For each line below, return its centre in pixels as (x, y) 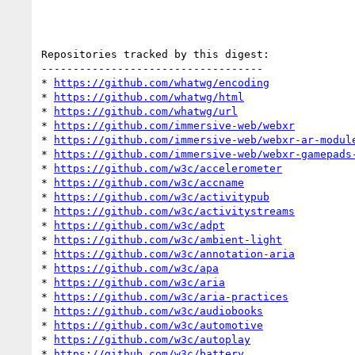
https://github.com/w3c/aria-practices (171, 296)
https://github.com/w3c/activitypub (162, 197)
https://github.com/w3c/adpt (139, 225)
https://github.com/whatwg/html (149, 97)
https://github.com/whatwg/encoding (162, 82)
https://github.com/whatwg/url (146, 111)
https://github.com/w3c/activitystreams (174, 211)
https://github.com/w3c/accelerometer (168, 168)
